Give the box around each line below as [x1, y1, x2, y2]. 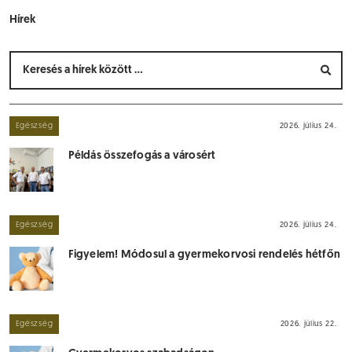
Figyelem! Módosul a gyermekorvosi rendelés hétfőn [68, 249, 340, 261]
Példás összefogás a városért [68, 150, 216, 162]
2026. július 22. [280, 319, 337, 328]
